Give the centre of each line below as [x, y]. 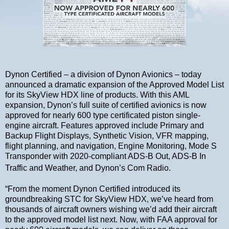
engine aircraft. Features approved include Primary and [105, 125]
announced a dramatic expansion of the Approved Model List [114, 84]
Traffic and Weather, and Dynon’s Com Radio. [89, 168]
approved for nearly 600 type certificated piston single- [103, 115]
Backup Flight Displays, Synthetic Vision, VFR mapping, [107, 135]
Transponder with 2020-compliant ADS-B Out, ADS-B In [106, 156]
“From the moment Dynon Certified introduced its [93, 189]
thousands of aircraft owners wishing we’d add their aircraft [111, 209]
